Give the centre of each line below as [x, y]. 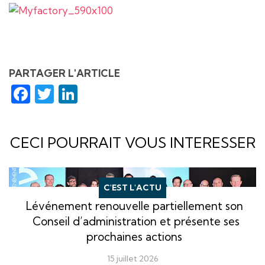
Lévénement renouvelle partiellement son [134, 206]
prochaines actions [134, 236]
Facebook [73, 94]
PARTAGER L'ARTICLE [64, 73]
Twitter [85, 94]
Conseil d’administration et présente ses [136, 221]
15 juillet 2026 [132, 258]
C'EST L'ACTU [132, 187]
